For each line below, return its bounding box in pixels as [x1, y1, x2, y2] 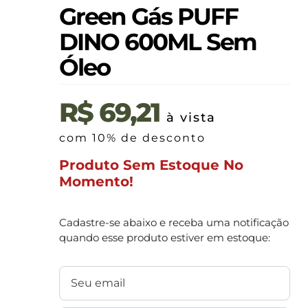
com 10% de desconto [59, 131, 206, 144]
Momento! [59, 173, 133, 190]
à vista [166, 110, 216, 125]
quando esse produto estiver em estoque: [59, 231, 270, 244]
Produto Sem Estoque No [59, 157, 243, 173]
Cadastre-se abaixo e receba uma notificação [59, 216, 289, 229]
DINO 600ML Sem [59, 27, 256, 56]
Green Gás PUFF [59, 2, 238, 31]
